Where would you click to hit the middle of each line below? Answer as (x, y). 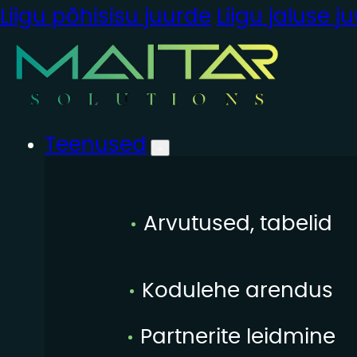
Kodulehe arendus (235, 290)
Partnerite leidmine (235, 337)
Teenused (96, 145)
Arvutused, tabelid (235, 224)
